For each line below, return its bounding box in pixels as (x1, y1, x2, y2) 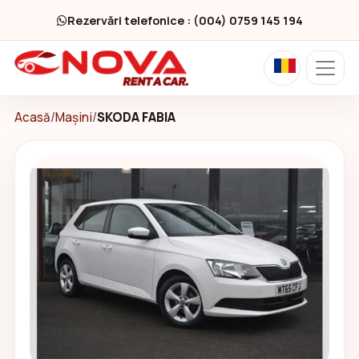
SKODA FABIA (97, 108, 175, 126)
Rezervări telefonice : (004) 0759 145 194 (67, 13, 303, 29)
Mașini (55, 108, 92, 126)
